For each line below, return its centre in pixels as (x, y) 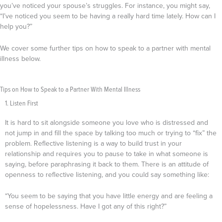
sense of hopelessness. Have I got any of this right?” (87, 206)
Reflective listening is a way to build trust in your (108, 143)
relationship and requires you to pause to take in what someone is (107, 154)
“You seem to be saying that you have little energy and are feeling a (109, 196)
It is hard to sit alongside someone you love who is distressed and (107, 123)
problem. (19, 143)
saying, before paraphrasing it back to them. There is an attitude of (107, 164)
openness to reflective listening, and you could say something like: (107, 175)
